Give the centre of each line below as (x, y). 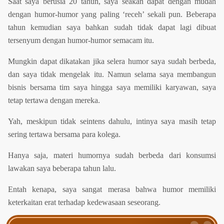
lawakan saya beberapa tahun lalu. (62, 168)
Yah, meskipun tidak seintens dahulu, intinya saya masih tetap (112, 121)
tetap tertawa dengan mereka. (54, 100)
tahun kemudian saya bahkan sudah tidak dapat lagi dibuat (112, 27)
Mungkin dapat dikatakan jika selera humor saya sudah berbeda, (112, 61)
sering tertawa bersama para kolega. (64, 134)
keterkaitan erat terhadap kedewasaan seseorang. (84, 202)
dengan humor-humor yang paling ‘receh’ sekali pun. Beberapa (112, 14)
